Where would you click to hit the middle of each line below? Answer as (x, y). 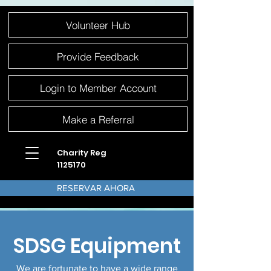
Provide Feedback (98, 56)
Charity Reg (82, 153)
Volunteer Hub (98, 25)
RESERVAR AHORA (96, 188)
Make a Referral (98, 119)
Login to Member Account (98, 88)
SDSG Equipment (97, 246)
